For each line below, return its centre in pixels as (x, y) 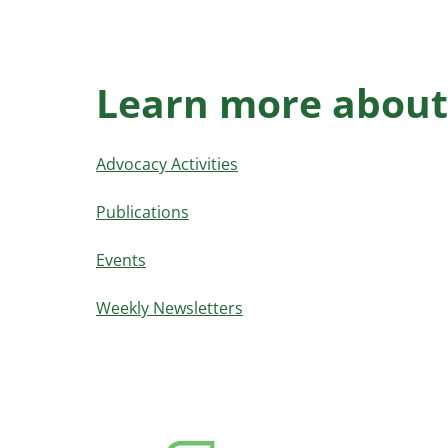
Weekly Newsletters (169, 307)
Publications (142, 211)
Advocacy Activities (167, 163)
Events (121, 259)
